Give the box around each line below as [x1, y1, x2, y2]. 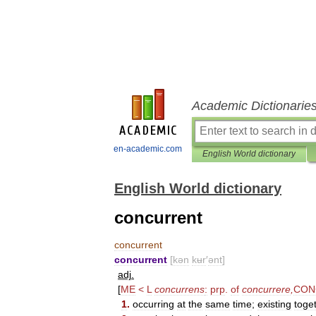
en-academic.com [114, 144, 182, 154]
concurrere [242, 284, 291, 295]
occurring [133, 298, 174, 310]
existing [257, 298, 291, 310]
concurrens [154, 284, 205, 295]
